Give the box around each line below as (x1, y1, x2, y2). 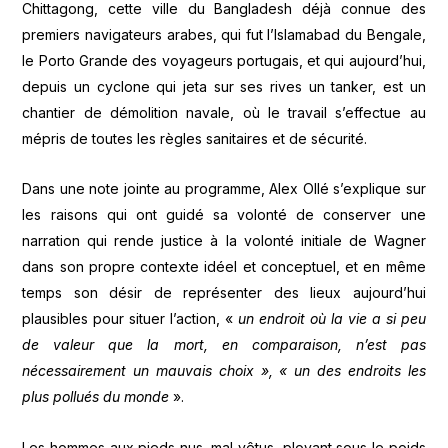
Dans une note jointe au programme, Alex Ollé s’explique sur (22, 180, 426, 198)
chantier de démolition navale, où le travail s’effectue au (22, 103, 426, 121)
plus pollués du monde (22, 388, 170, 406)
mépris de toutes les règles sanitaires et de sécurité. (22, 129, 368, 147)
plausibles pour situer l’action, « (22, 310, 239, 328)
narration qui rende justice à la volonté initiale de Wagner (22, 232, 426, 250)
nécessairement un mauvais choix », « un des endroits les (22, 362, 426, 380)
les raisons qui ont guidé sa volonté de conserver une (22, 206, 426, 224)
